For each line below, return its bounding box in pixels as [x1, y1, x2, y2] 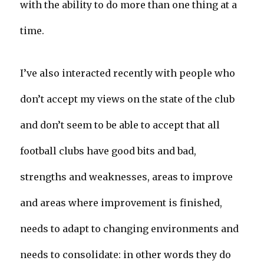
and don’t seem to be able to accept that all [20, 119, 220, 131]
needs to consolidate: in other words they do [20, 249, 232, 261]
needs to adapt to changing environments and [20, 223, 239, 235]
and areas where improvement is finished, [20, 197, 223, 209]
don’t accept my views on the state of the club [20, 93, 235, 105]
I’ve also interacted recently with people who [20, 67, 236, 80]
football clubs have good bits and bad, [20, 145, 197, 157]
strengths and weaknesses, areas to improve [20, 171, 233, 183]
